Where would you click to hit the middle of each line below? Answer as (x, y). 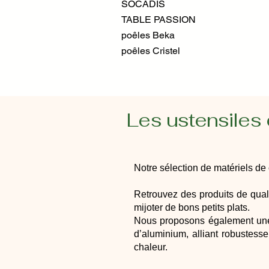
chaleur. (151, 247)
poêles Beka (148, 35)
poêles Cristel (151, 51)
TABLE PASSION (159, 20)
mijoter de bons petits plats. (192, 207)
